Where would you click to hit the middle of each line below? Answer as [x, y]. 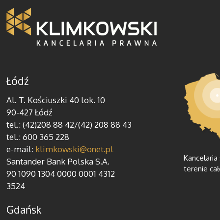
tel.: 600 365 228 [38, 137]
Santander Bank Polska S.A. [58, 161]
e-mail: [21, 149]
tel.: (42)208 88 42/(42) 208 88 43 [69, 124]
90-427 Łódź [30, 112]
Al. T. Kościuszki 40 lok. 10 [56, 100]
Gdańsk [24, 209]
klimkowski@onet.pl [75, 149]
